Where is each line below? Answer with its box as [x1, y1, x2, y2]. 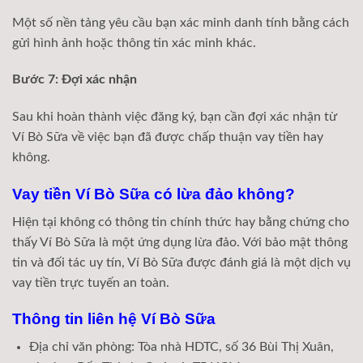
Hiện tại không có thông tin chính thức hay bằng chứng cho [12, 215, 349, 228]
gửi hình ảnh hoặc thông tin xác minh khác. [12, 36, 256, 49]
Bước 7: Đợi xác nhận [12, 73, 137, 87]
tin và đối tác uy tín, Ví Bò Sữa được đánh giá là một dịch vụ [12, 255, 351, 269]
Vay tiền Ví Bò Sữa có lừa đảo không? [12, 186, 295, 203]
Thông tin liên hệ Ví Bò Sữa [12, 310, 216, 328]
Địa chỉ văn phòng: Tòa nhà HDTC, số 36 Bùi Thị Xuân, [28, 340, 334, 354]
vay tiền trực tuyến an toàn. [12, 275, 169, 289]
